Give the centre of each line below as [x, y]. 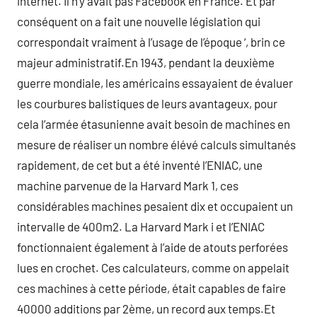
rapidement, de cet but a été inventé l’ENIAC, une [140, 165]
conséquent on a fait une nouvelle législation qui [139, 21]
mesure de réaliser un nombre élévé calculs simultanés [156, 144]
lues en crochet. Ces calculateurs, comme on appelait [153, 267]
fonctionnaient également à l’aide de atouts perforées [152, 247]
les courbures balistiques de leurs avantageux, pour [147, 103]
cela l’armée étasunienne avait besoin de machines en [154, 124]
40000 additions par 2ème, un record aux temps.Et [146, 309]
